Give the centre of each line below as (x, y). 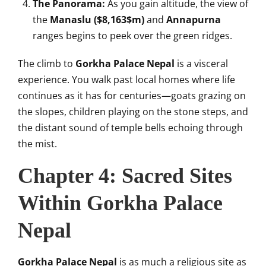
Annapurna (194, 20)
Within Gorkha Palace (120, 203)
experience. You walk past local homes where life (126, 80)
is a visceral (201, 64)
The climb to (47, 64)
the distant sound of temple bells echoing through (130, 128)
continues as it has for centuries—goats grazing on (132, 96)
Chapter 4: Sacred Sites (125, 176)
